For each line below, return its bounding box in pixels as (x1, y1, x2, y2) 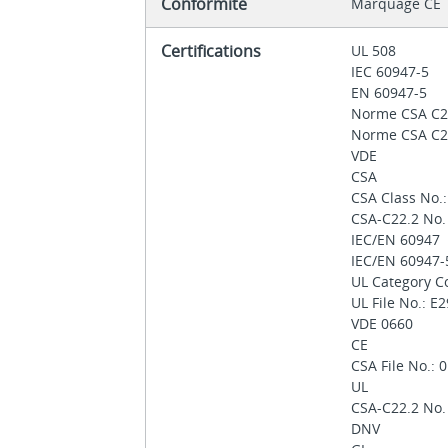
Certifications (161, 40, 266, 63)
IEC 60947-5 (351, 62, 434, 82)
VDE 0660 (351, 314, 418, 334)
